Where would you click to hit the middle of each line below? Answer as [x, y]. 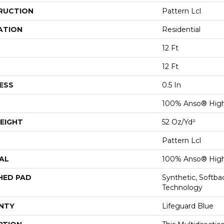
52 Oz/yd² [179, 122]
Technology [182, 187]
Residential [181, 29]
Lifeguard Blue [188, 206]
